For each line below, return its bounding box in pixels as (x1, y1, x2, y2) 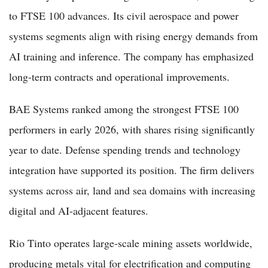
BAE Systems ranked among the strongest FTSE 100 (9, 101, 239, 116)
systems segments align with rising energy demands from (9, 28, 258, 43)
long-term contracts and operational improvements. (9, 69, 230, 84)
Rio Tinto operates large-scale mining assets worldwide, (9, 235, 252, 250)
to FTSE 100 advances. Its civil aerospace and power (9, 8, 239, 23)
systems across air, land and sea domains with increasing (9, 182, 255, 197)
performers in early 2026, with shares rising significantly (9, 121, 255, 136)
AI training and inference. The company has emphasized (9, 48, 254, 63)
